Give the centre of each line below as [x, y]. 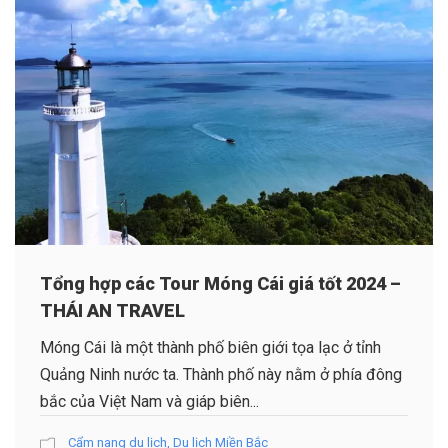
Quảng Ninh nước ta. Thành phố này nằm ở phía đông [221, 374]
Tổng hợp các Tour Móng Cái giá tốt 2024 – [220, 283]
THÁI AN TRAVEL [112, 310]
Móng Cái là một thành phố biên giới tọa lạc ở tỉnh [210, 347]
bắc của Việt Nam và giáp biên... [149, 401]
